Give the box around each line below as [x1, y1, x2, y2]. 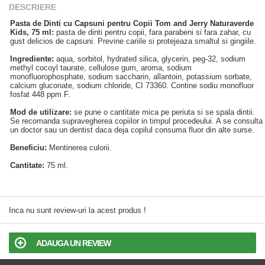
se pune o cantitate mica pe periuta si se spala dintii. [72, 108, 255, 117]
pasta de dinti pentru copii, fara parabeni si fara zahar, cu [54, 28, 251, 37]
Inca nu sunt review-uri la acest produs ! [9, 206, 146, 215]
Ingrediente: [10, 54, 54, 63]
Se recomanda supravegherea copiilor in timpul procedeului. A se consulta [10, 117, 263, 125]
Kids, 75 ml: [10, 28, 54, 37]
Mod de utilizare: [10, 108, 72, 117]
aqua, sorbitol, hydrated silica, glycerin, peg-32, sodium [54, 54, 245, 63]
